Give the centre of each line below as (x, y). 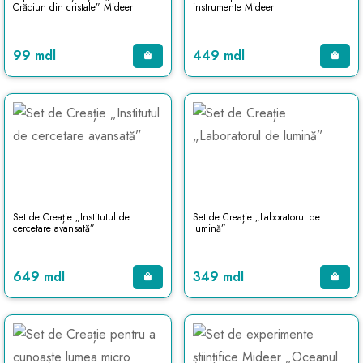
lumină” (209, 228)
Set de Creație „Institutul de (71, 217)
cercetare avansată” (54, 228)
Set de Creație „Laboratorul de (256, 217)
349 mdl (218, 277)
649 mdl (39, 277)
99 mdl (34, 56)
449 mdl (218, 56)
